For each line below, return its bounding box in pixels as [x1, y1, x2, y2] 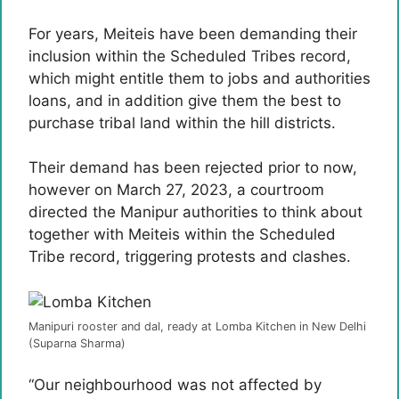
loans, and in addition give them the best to [28, 91, 341, 110]
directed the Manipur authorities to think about [28, 203, 362, 221]
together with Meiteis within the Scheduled [28, 225, 336, 243]
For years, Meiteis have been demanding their [28, 24, 357, 43]
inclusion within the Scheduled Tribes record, [28, 46, 351, 65]
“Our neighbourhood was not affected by [28, 376, 322, 394]
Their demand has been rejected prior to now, [28, 159, 357, 176]
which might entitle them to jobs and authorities [28, 69, 370, 87]
